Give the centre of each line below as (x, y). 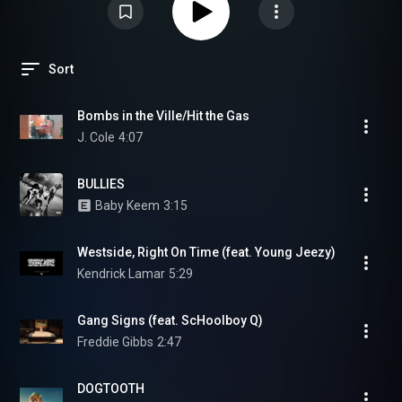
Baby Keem (127, 205)
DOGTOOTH (111, 389)
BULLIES (101, 184)
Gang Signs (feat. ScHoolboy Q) (170, 320)
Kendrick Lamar (121, 274)
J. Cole (96, 137)
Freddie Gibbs (115, 342)
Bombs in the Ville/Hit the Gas (163, 116)
